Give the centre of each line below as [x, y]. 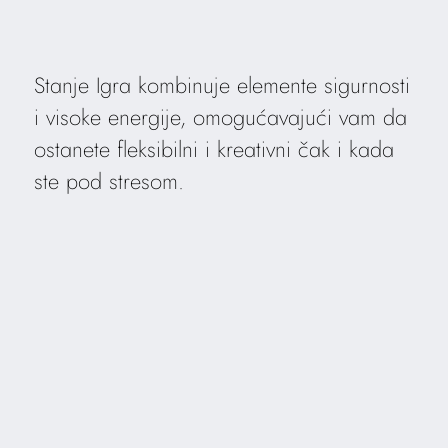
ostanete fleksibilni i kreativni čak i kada [213, 149]
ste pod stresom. [108, 181]
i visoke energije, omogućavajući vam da [220, 117]
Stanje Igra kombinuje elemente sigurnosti [221, 85]
